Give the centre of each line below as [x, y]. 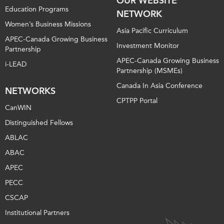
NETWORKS [30, 91]
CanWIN [18, 108]
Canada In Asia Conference [159, 86]
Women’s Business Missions [48, 24]
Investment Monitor [148, 46]
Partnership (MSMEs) [149, 71]
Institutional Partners [37, 213]
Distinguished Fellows [39, 123]
